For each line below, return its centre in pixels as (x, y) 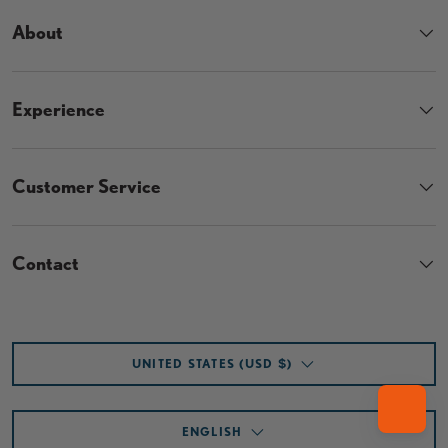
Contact (45, 264)
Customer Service (86, 187)
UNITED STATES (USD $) (212, 364)
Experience (58, 110)
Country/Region (54, 350)
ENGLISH (212, 432)
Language (37, 418)
